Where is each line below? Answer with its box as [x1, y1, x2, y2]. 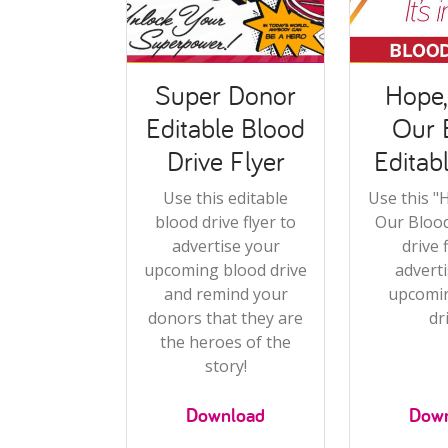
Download [186, 401, 266, 428]
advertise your [171, 234, 280, 257]
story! [204, 354, 247, 377]
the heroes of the [160, 330, 292, 353]
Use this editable [163, 186, 289, 209]
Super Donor [155, 76, 297, 113]
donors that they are [148, 306, 304, 329]
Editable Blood [146, 109, 306, 146]
